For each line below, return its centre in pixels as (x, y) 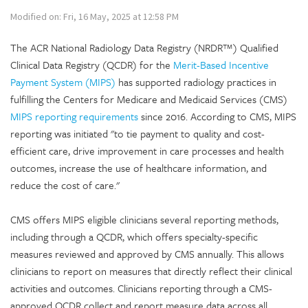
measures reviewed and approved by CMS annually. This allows (147, 254)
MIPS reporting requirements (74, 116)
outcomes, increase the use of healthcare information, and (139, 168)
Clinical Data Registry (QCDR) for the (92, 65)
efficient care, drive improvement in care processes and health (147, 151)
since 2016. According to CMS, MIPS (217, 116)
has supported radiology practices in (196, 82)
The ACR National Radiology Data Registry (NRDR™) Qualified (144, 47)
